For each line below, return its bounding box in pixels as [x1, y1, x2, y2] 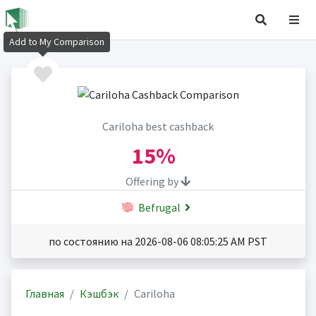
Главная [25, 286, 64, 301]
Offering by [126, 174, 181, 189]
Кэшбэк [79, 286, 119, 301]
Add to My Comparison [9, 35, 104, 49]
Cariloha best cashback [102, 119, 214, 134]
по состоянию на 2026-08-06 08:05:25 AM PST [49, 234, 267, 249]
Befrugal [135, 200, 181, 215]
